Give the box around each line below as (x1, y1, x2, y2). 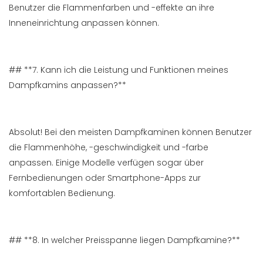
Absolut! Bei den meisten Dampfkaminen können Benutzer (9, 126, 252, 139)
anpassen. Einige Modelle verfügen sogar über (9, 157, 204, 169)
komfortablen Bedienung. (9, 187, 115, 200)
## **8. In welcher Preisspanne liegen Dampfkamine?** (9, 234, 240, 247)
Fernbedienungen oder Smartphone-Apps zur (9, 172, 201, 184)
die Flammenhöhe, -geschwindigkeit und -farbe (9, 141, 208, 154)
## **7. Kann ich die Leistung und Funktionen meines (9, 64, 228, 76)
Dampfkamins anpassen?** (9, 79, 126, 92)
